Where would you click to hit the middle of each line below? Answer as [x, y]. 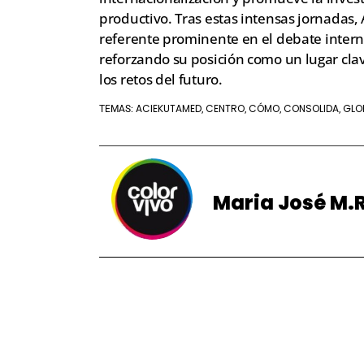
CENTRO [225, 108]
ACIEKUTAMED [169, 108]
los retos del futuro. [161, 80]
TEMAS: [117, 108]
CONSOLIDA [311, 108]
